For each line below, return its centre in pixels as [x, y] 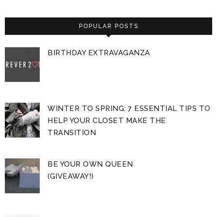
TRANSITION [72, 132]
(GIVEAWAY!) [71, 176]
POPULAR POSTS [108, 26]
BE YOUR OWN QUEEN [90, 164]
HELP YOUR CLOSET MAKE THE [107, 120]
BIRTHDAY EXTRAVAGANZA [99, 53]
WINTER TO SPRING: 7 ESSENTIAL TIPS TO [129, 108]
